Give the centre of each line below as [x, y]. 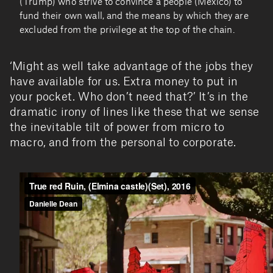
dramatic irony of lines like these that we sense [135, 112]
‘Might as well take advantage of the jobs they [132, 67]
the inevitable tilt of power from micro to [117, 128]
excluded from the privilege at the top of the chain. [127, 30]
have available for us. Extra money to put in [124, 82]
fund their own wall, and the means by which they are [134, 16]
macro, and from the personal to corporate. [123, 143]
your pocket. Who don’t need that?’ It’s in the [129, 97]
